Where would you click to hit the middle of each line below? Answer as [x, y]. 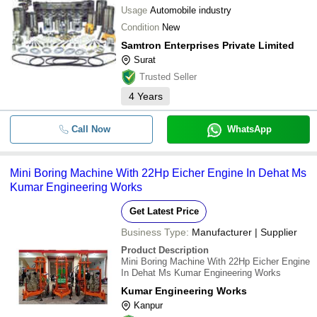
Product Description [165, 250]
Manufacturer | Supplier [244, 232]
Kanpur [148, 305]
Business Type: [155, 232]
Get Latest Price [164, 211]
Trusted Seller [168, 77]
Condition [140, 27]
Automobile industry [191, 10]
